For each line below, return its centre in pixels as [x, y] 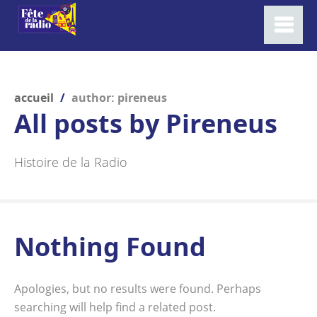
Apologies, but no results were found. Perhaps [138, 289]
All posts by [90, 123]
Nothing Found [110, 247]
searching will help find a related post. [115, 307]
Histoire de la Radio [71, 162]
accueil [34, 98]
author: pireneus [119, 98]
